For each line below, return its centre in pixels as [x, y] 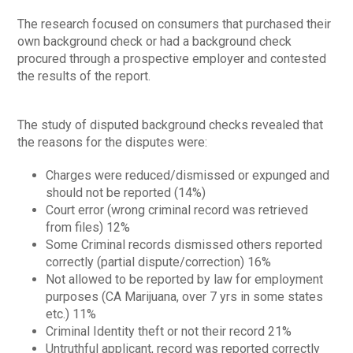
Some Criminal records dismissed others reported [184, 244]
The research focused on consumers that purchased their [175, 24]
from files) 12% [88, 227]
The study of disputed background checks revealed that [171, 124]
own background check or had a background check [155, 41]
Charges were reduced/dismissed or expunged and [188, 175]
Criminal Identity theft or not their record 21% [169, 331]
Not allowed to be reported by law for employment [185, 279]
